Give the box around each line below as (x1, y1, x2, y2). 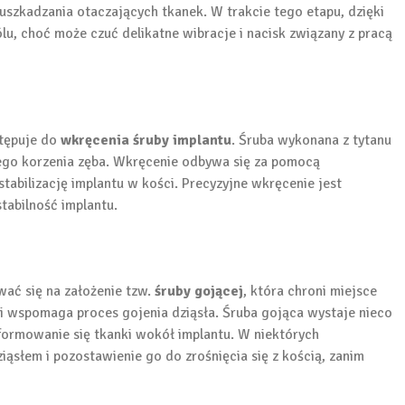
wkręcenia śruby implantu (61, 131, 231, 150)
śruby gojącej (155, 282, 243, 301)
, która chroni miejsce (243, 282, 377, 301)
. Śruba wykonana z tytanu (231, 131, 391, 150)
